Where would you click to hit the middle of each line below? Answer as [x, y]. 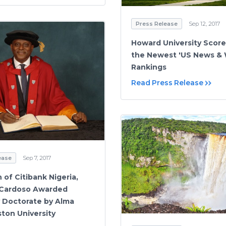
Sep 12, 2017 [204, 23]
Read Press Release [167, 82]
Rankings [149, 67]
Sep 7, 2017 [37, 158]
